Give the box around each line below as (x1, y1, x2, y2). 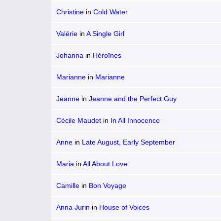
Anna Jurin (56, 203, 90, 211)
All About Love (83, 160, 127, 168)
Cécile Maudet (56, 116, 101, 124)
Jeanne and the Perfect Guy (89, 95, 177, 103)
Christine (56, 8, 84, 16)
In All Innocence (110, 116, 160, 124)
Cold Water (93, 8, 128, 16)
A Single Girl (86, 30, 124, 37)
